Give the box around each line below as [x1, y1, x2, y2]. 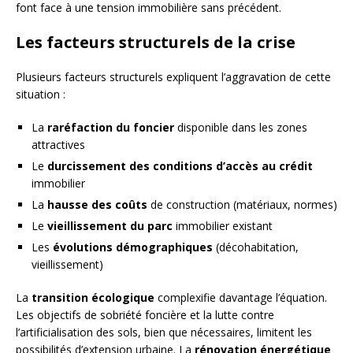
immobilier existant [173, 218, 273, 234]
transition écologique [32, 290, 154, 306]
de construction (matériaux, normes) [147, 197, 337, 213]
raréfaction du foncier [47, 120, 174, 136]
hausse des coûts [47, 197, 147, 213]
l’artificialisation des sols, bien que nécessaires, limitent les [16, 325, 312, 340]
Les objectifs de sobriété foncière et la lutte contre [16, 307, 274, 323]
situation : [16, 87, 65, 102]
